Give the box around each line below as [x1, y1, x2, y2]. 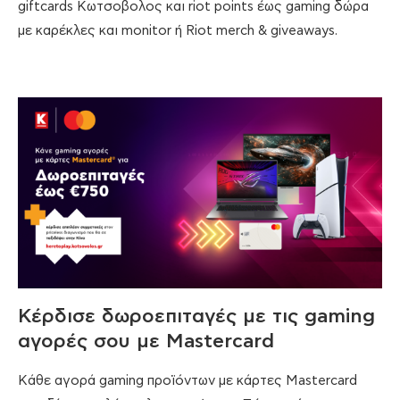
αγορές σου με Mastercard [18, 330, 274, 351]
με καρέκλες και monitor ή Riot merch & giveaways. [18, 24, 337, 38]
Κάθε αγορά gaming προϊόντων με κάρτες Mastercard [18, 373, 357, 387]
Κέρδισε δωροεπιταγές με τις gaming [18, 305, 375, 326]
